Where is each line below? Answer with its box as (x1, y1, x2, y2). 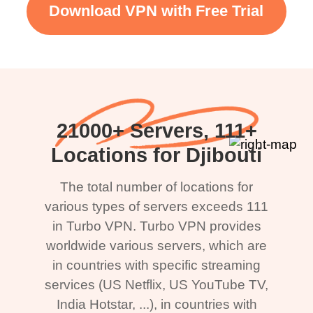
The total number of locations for (60, 179, 253, 194)
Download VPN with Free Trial (49, 3, 264, 20)
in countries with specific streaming (52, 257, 261, 272)
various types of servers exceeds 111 (45, 198, 268, 214)
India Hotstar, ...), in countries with (56, 296, 257, 312)
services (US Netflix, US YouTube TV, (45, 277, 268, 292)
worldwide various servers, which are (46, 238, 267, 253)
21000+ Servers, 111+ (56, 119, 257, 142)
